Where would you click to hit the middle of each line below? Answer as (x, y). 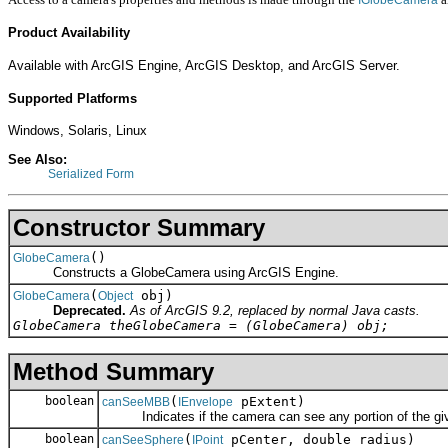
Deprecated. (89, 311)
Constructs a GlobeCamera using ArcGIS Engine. (176, 273)
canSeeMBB (136, 402)
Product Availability (69, 33)
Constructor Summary (139, 228)
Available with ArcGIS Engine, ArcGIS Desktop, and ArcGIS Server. (204, 66)
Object (115, 296)
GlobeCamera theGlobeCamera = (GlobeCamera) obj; (201, 326)
